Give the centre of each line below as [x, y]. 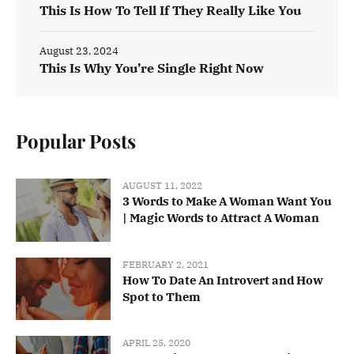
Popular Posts [76, 141]
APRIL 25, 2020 [156, 342]
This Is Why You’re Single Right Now [152, 68]
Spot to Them [162, 296]
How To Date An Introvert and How [223, 280]
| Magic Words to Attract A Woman [221, 218]
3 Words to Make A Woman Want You [227, 201]
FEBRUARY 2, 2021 [166, 264]
